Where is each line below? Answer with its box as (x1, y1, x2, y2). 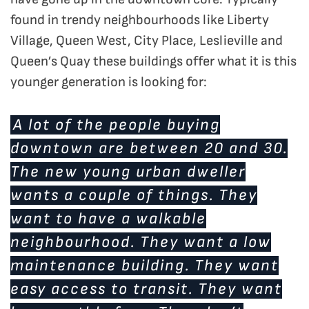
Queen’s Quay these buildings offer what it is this (10, 53, 297, 70)
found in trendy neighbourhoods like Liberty (10, 12, 269, 29)
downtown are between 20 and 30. (10, 139, 288, 159)
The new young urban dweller (10, 162, 246, 182)
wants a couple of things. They (10, 186, 257, 206)
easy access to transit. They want (10, 279, 282, 299)
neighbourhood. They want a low (10, 232, 271, 252)
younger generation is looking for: (10, 74, 207, 91)
